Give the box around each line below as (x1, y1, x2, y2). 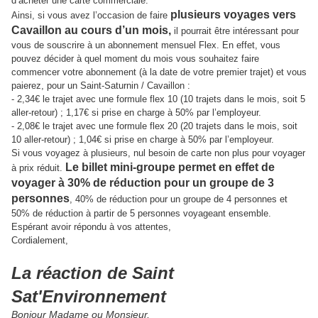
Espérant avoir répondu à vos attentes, (11, 221, 171, 233)
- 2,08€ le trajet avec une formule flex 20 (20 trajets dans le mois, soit (11, 121, 297, 132)
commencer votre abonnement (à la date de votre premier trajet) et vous (11, 67, 307, 78)
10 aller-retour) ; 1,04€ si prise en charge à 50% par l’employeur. (11, 134, 274, 146)
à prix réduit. (11, 163, 65, 174)
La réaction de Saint (11, 263, 174, 283)
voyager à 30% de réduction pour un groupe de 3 (11, 177, 274, 190)
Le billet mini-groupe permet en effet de (65, 161, 275, 174)
